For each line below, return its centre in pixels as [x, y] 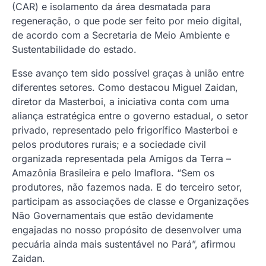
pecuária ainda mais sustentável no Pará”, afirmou [123, 244]
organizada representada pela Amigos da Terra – [121, 158]
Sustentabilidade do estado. [74, 49]
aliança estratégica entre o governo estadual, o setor [130, 115]
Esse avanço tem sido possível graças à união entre [128, 73]
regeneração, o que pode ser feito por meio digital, [127, 20]
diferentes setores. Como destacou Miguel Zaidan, [125, 87]
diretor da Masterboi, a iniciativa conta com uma [121, 101]
